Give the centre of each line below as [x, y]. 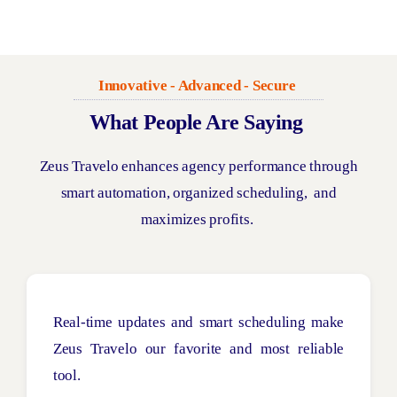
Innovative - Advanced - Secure [197, 85]
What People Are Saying [196, 122]
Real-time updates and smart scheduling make [198, 322]
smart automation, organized [149, 192]
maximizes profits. [197, 219]
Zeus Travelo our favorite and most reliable [198, 348]
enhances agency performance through [238, 166]
